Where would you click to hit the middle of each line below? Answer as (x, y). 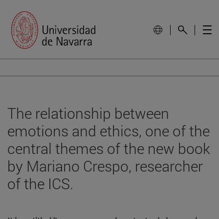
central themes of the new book (109, 148)
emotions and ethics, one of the (109, 131)
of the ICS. (40, 183)
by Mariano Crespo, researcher (105, 166)
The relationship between (88, 113)
